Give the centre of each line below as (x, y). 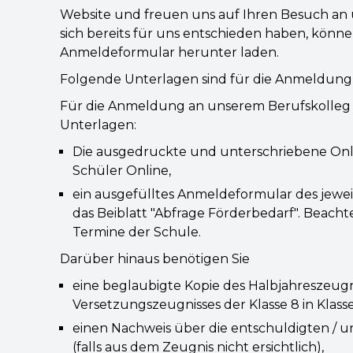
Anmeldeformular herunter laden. (169, 52)
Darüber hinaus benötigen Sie (155, 259)
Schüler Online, (122, 171)
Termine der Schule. (137, 232)
